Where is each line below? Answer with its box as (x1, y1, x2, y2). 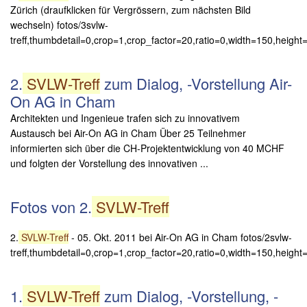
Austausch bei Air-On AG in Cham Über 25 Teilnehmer (10, 125, 246, 140)
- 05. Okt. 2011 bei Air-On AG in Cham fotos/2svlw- (69, 230, 292, 244)
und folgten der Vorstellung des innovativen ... (10, 156, 208, 170)
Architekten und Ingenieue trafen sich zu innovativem (10, 110, 240, 125)
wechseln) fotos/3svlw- (10, 17, 108, 32)
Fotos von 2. (10, 195, 92, 217)
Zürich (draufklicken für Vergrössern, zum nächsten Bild (10, 2, 251, 16)
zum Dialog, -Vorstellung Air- (100, 72, 292, 94)
